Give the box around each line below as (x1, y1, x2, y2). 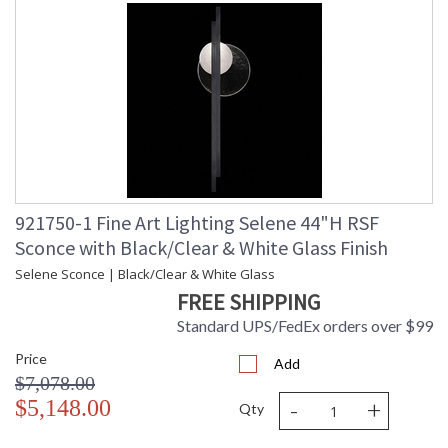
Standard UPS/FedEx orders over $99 (177, 316, 433, 336)
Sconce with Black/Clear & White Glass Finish (15, 235, 388, 261)
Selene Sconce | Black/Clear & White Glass (15, 265, 275, 284)
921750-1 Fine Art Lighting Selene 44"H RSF (15, 210, 379, 236)
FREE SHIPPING (177, 288, 320, 317)
